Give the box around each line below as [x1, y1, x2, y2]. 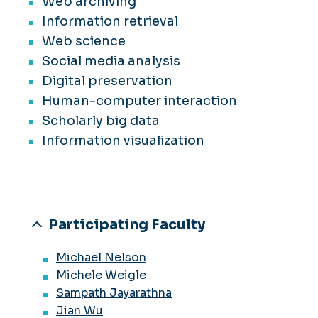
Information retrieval [42, 13, 178, 30]
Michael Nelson [56, 250, 146, 265]
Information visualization [42, 133, 204, 149]
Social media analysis [42, 53, 180, 70]
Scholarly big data [42, 113, 160, 129]
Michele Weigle [56, 268, 146, 283]
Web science [42, 33, 126, 50]
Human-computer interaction [42, 93, 237, 109]
